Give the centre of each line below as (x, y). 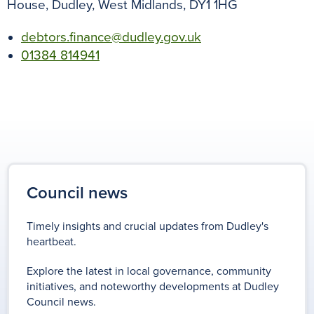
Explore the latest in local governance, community (149, 272)
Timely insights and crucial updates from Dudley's (148, 227)
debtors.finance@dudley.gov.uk (111, 37)
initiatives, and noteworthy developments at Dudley (153, 287)
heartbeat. (52, 242)
